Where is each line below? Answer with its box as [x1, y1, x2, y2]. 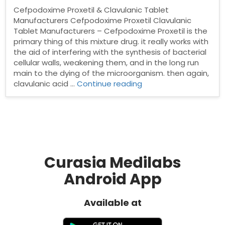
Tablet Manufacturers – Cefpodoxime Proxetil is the [14, 26, 208, 36]
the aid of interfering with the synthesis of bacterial [14, 47, 207, 57]
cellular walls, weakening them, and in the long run [14, 57, 199, 68]
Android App [63, 169, 162, 190]
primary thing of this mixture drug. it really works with [14, 36, 209, 47]
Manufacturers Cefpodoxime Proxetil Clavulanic [14, 15, 192, 26]
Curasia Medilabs [44, 152, 181, 173]
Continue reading [77, 78, 143, 89]
